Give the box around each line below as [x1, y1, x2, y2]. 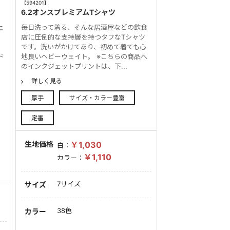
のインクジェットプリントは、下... [21, 62, 128, 70]
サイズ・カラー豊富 [69, 93, 125, 102]
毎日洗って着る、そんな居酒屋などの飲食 [21, 23, 148, 31]
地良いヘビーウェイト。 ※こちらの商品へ [21, 52, 148, 61]
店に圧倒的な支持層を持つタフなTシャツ [21, 32, 146, 41]
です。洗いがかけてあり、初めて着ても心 [21, 42, 147, 51]
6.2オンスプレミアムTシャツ [21, 7, 116, 16]
